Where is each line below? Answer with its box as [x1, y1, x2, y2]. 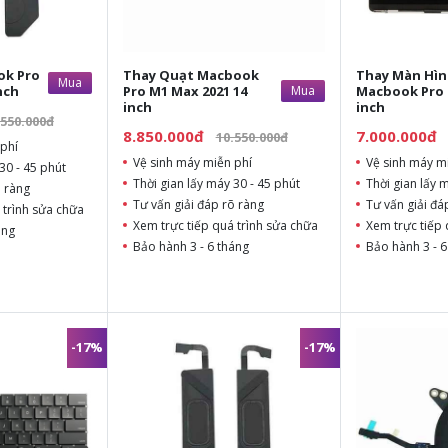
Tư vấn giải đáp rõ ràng [132, 195, 264, 213]
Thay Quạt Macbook [122, 65, 259, 84]
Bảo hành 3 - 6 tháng [132, 237, 249, 255]
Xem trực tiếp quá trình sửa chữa [132, 216, 318, 234]
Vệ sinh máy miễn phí [132, 153, 252, 171]
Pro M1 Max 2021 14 [122, 81, 247, 100]
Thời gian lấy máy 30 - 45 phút [132, 174, 300, 192]
